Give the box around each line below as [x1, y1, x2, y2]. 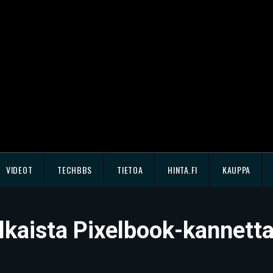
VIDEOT [6, 163, 33, 176]
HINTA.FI [168, 163, 197, 176]
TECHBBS [57, 163, 93, 176]
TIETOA [117, 163, 143, 176]
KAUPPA [222, 163, 251, 176]
